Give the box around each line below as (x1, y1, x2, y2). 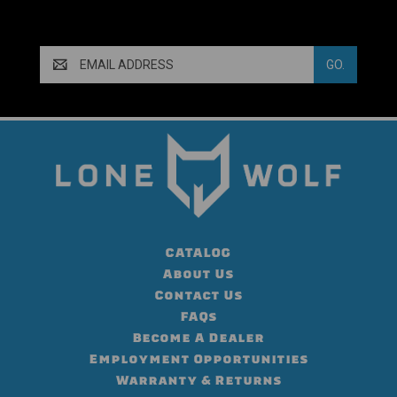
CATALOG (165, 245, 232, 261)
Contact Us (153, 288, 243, 304)
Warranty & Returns (114, 373, 282, 389)
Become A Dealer (132, 331, 265, 346)
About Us (162, 267, 235, 283)
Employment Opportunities (88, 352, 308, 368)
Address (39, 66, 87, 81)
